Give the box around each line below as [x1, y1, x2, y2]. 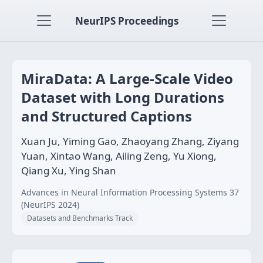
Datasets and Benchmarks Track [27, 213, 133, 223]
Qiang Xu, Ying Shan [21, 164, 116, 177]
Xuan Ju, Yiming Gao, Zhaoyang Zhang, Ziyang [21, 134, 239, 148]
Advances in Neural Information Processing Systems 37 [21, 187, 239, 198]
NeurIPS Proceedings [75, 14, 178, 28]
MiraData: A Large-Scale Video [21, 69, 233, 88]
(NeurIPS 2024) [21, 199, 79, 210]
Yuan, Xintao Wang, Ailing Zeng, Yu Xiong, [21, 149, 217, 163]
